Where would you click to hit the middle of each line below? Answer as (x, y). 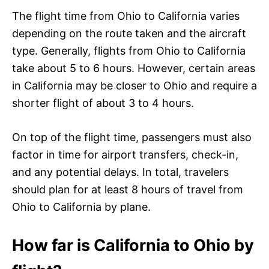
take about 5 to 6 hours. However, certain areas (134, 68)
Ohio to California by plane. (81, 207)
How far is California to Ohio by (133, 245)
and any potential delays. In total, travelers (120, 172)
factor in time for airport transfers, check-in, (125, 154)
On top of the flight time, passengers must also (132, 137)
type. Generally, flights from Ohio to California (129, 50)
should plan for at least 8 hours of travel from (128, 189)
